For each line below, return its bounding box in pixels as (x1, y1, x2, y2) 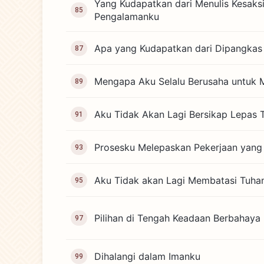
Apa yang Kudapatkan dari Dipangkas (94, 42, 262, 54)
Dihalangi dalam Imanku (94, 250, 200, 262)
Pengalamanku (94, 11, 159, 22)
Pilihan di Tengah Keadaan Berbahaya (94, 212, 260, 224)
